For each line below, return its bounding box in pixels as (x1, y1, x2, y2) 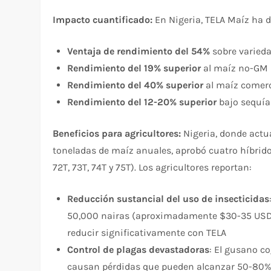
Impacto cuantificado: (53, 13, 153, 25)
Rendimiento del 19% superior (67, 62, 201, 74)
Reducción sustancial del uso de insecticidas (67, 192, 270, 204)
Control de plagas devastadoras (67, 243, 210, 255)
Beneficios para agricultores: (53, 127, 181, 139)
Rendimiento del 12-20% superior (67, 96, 217, 108)
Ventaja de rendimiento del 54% (67, 45, 211, 57)
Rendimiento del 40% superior (67, 79, 204, 91)
